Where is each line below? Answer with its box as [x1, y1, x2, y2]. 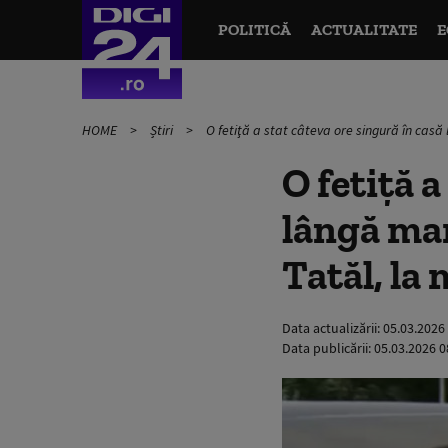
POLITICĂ [217, 20, 291, 39]
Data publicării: [282, 339, 374, 357]
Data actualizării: [282, 319, 383, 337]
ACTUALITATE [310, 20, 417, 39]
